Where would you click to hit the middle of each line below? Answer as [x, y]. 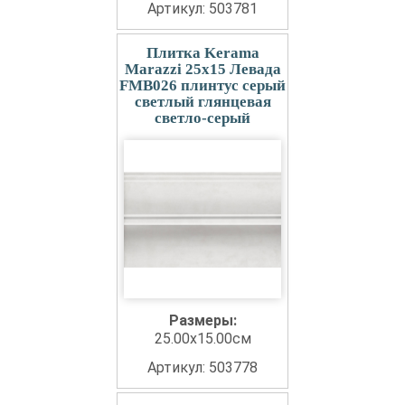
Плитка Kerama [202, 53]
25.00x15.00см [202, 339]
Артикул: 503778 [202, 368]
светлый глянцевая [202, 102]
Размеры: [202, 321]
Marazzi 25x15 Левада [202, 70]
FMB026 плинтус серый [202, 86]
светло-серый [202, 118]
